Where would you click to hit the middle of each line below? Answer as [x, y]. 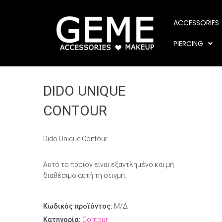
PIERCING [189, 44]
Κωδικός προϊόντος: [79, 206]
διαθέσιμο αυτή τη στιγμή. [85, 175]
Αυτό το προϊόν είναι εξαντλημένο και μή [109, 165]
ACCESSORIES [196, 23]
